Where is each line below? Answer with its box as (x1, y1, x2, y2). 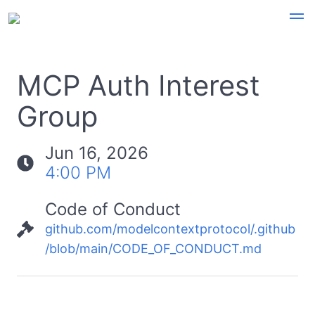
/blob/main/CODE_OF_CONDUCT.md (45, 241, 262, 256)
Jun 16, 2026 (45, 143, 148, 163)
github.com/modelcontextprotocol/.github (45, 221, 295, 236)
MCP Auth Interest (17, 68, 260, 103)
